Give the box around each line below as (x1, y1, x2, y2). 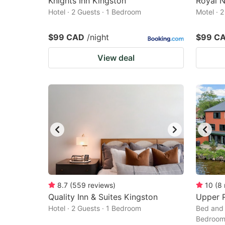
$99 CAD (48, 32, 84, 42)
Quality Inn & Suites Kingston (48, 192, 158, 202)
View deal (97, 53, 135, 63)
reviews (88, 181, 113, 189)
